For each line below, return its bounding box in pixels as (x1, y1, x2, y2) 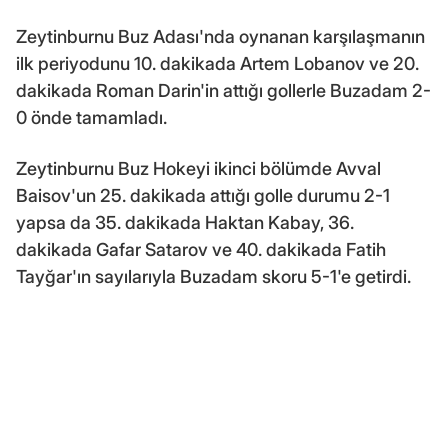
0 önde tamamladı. (16, 106, 167, 128)
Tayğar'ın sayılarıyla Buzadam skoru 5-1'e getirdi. (16, 265, 411, 287)
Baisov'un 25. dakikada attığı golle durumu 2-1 (16, 184, 390, 206)
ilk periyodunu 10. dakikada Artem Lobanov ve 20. (16, 52, 419, 74)
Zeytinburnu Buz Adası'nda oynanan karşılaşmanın (16, 25, 425, 47)
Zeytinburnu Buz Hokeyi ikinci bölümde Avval (16, 157, 381, 179)
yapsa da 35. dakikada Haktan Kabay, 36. (16, 211, 354, 233)
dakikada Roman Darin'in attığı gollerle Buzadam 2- (16, 79, 431, 101)
